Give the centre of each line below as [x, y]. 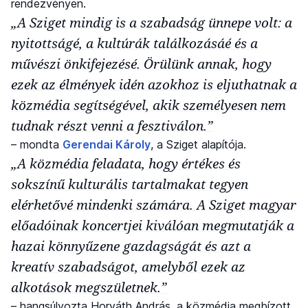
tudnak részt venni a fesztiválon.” [112, 126]
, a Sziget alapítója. [198, 145]
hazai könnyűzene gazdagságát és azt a [131, 246]
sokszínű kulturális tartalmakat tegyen [130, 184]
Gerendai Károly [107, 145]
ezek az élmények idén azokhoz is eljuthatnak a [154, 85]
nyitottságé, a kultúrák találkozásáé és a [134, 43]
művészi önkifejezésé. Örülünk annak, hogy [141, 64]
